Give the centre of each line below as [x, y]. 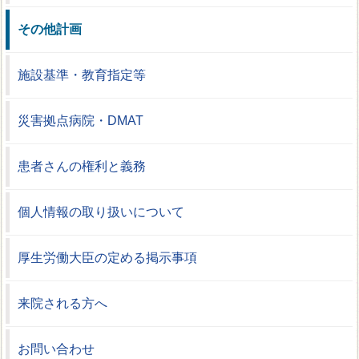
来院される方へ [63, 303]
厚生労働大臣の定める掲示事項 [108, 257]
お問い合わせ [56, 349]
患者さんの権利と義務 [82, 166]
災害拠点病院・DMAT [81, 120]
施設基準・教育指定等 [82, 75]
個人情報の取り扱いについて [101, 212]
